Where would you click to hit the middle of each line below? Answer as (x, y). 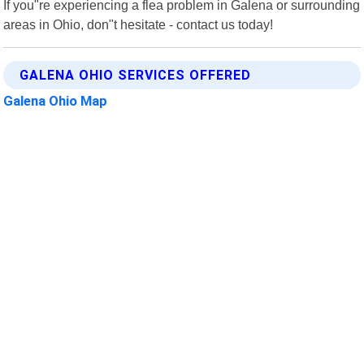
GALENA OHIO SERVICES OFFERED (136, 75)
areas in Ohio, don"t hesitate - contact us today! (139, 24)
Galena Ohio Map (56, 100)
